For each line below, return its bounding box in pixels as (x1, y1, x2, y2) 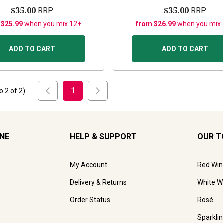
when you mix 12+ (24, 20, 82, 28)
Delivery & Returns (70, 178, 127, 187)
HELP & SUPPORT (70, 132, 137, 142)
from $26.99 (136, 20, 178, 28)
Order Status (70, 196, 110, 204)
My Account (70, 161, 107, 169)
